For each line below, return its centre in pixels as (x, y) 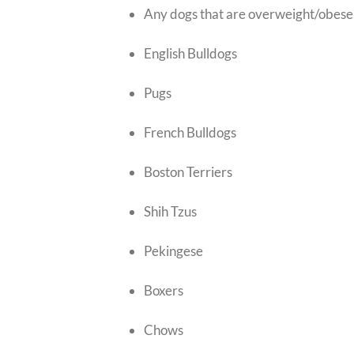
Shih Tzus (170, 211)
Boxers (164, 290)
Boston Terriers (188, 171)
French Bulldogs (190, 132)
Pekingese (173, 250)
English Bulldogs (190, 53)
